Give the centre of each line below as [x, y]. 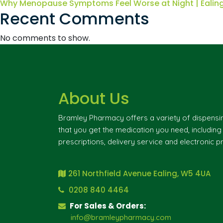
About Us [94, 98]
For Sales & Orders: [107, 206]
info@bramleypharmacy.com [121, 217]
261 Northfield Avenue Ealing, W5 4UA [139, 173]
